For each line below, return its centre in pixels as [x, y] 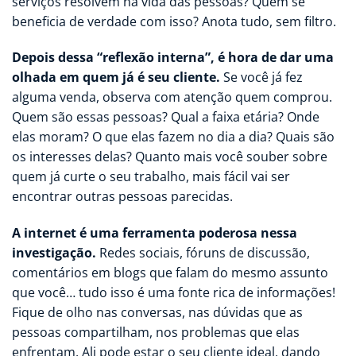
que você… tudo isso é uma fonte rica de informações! [174, 293]
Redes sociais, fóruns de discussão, [203, 253]
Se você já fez [261, 77]
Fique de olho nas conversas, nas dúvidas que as [157, 313]
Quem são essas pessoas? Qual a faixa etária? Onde [166, 117]
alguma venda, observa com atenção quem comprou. [172, 97]
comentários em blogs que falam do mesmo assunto [170, 273]
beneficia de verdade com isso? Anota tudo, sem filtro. [174, 21]
